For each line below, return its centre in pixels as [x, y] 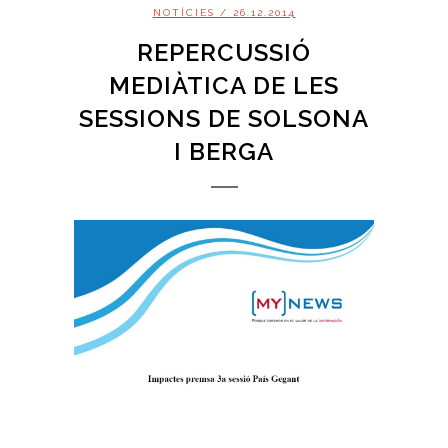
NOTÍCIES [183, 12]
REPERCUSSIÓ [224, 52]
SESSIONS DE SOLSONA [224, 118]
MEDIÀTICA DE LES [224, 85]
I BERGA [224, 151]
